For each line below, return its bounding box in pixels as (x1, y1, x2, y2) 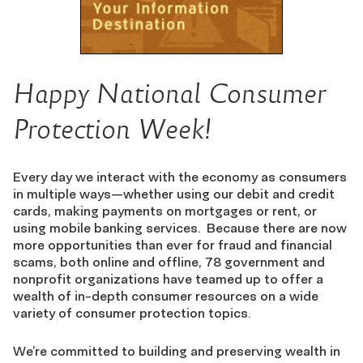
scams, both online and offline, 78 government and (13, 254, 325, 270)
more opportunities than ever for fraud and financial (13, 237, 332, 253)
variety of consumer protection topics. (13, 305, 250, 321)
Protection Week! (13, 114, 212, 144)
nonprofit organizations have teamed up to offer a (13, 271, 323, 287)
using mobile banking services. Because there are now (13, 220, 347, 236)
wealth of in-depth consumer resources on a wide (13, 288, 318, 304)
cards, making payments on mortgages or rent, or (13, 203, 317, 219)
